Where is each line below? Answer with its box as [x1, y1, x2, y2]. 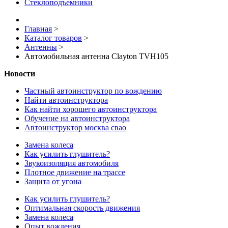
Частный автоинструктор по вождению [24, 87, 162, 96]
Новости [4, 69, 35, 78]
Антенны [24, 43, 57, 52]
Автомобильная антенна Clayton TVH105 [24, 52, 168, 61]
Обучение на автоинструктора [24, 114, 130, 123]
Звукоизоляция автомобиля [24, 159, 119, 168]
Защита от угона [24, 177, 81, 186]
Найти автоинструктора [24, 96, 108, 105]
